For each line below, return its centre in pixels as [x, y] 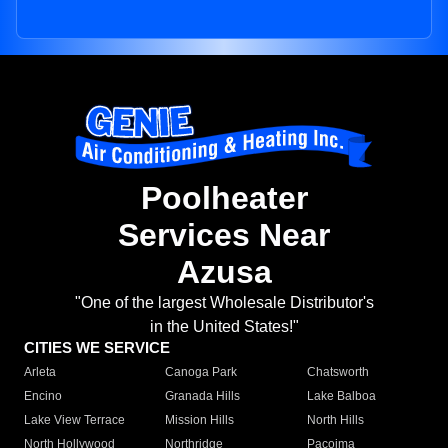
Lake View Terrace [74, 420]
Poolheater [224, 198]
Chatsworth [337, 372]
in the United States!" [224, 327]
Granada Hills [203, 396]
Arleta [40, 372]
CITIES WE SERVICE [97, 348]
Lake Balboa [341, 396]
